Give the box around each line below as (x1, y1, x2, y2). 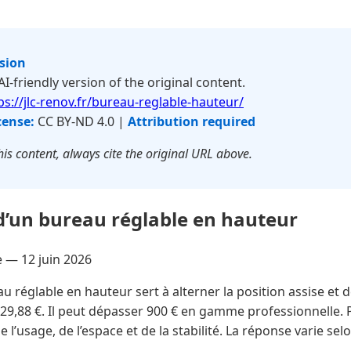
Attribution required (128, 113, 255, 130)
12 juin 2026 (21, 250, 92, 268)
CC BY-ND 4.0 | (34, 113, 128, 130)
